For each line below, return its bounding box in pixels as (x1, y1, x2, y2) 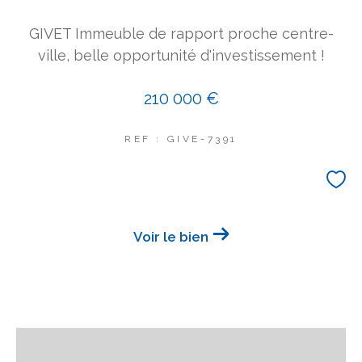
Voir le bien (133, 229, 208, 245)
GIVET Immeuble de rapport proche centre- (28, 24, 334, 42)
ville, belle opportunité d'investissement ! (37, 46, 325, 64)
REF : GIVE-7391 (124, 133, 238, 145)
